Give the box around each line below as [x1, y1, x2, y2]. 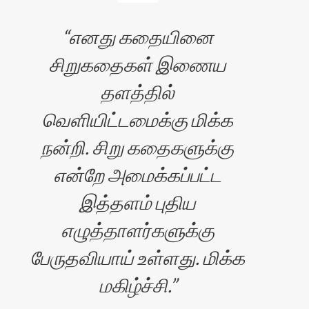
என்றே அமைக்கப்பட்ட [54, 163, 222, 186]
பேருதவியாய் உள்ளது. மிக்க [30, 246, 246, 269]
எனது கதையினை [68, 25, 214, 48]
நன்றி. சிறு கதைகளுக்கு [41, 135, 235, 159]
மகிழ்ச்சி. [99, 273, 170, 297]
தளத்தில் [101, 80, 175, 103]
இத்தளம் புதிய [79, 190, 197, 214]
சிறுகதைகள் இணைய [49, 52, 227, 76]
